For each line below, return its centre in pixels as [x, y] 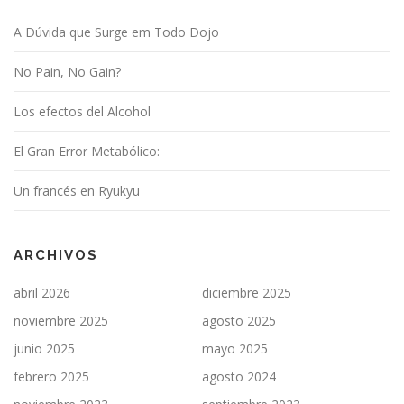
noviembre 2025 [61, 321]
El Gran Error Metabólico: [87, 151]
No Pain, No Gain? [67, 72]
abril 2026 [42, 293]
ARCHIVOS [56, 256]
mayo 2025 [235, 349]
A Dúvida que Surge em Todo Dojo [116, 32]
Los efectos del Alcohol [82, 112]
